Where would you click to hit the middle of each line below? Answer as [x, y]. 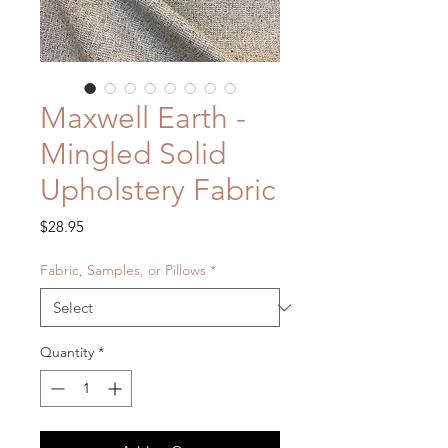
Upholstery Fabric [157, 190]
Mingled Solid [133, 154]
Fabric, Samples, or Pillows [123, 270]
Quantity [67, 352]
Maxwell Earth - [143, 118]
